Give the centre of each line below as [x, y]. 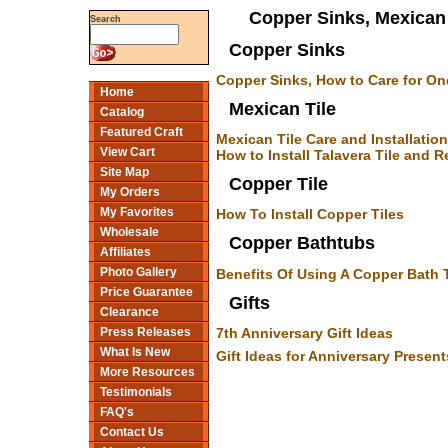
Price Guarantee [146, 292]
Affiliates [125, 252]
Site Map [124, 172]
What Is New [135, 352]
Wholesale [129, 232]
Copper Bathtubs [302, 243]
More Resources [147, 372]
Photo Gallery [138, 272]
